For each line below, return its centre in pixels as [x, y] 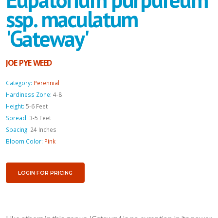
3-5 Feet [40, 118]
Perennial [46, 82]
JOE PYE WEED [29, 63]
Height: [15, 106]
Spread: [17, 118]
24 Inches [43, 129]
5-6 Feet [37, 106]
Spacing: [17, 129]
